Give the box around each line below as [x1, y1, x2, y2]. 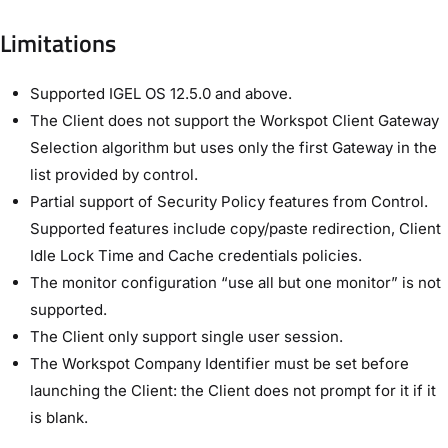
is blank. [30, 407, 88, 427]
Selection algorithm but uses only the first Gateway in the [30, 137, 437, 157]
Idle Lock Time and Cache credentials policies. [30, 245, 362, 265]
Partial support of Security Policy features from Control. [30, 191, 428, 211]
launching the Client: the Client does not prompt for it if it [30, 380, 436, 400]
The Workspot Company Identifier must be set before [30, 353, 409, 373]
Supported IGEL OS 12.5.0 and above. [30, 83, 292, 103]
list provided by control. [30, 164, 198, 184]
